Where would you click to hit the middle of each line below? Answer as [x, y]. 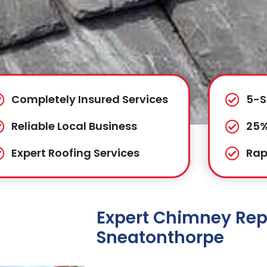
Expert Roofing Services [76, 153]
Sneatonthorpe [160, 238]
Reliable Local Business [74, 126]
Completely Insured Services [90, 100]
